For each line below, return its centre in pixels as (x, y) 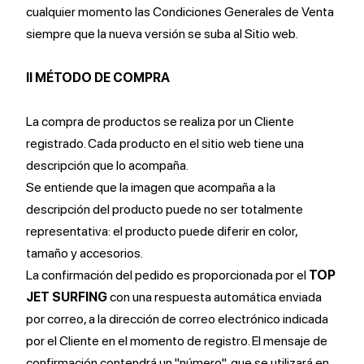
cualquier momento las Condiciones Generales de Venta (180, 12)
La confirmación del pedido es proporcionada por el (167, 275)
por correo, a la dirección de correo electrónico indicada (177, 319)
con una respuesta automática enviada (214, 297)
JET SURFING (67, 297)
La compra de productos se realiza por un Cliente (160, 121)
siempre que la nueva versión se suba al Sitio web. (162, 34)
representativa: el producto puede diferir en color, (162, 231)
